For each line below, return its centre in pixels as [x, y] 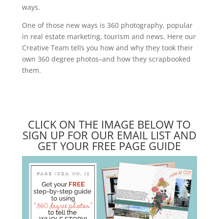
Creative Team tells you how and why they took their [107, 48]
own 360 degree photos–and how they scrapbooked [106, 59]
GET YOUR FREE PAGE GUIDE [109, 146]
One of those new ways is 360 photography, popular [107, 25]
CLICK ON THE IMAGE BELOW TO [109, 124]
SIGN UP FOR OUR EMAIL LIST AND [109, 135]
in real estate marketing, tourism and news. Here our [109, 36]
